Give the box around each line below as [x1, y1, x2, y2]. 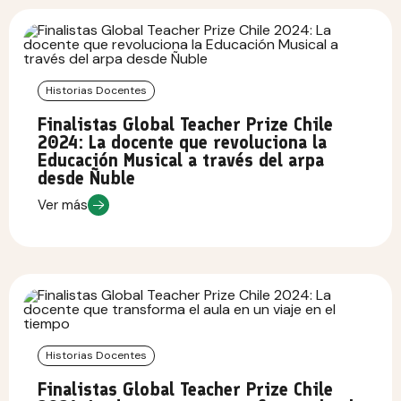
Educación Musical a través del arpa [38, 149, 324, 172]
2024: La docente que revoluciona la [38, 132, 327, 154]
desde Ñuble [38, 167, 135, 190]
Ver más [38, 195, 88, 214]
